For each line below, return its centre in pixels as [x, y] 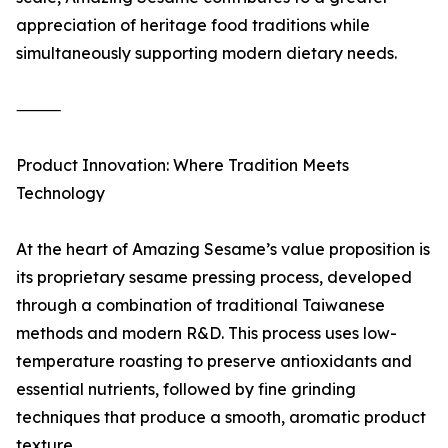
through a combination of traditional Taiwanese [200, 305]
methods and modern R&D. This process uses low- [206, 333]
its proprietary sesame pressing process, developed [214, 277]
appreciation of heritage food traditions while [193, 25]
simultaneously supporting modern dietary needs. [206, 53]
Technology [60, 193]
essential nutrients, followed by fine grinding [186, 389]
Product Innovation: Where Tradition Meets [182, 165]
